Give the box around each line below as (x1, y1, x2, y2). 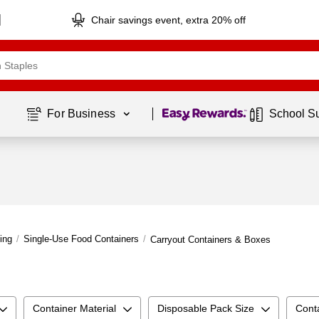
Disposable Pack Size (157, 303, 254, 314)
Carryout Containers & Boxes (150, 234, 271, 245)
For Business (47, 108, 119, 120)
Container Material (33, 303, 116, 314)
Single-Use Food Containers (23, 234, 139, 244)
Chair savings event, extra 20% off (91, 14, 246, 26)
